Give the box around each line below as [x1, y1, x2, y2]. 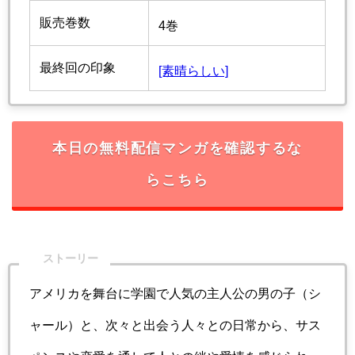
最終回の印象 [40, 60, 116, 74]
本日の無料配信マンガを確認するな [52, 140, 303, 157]
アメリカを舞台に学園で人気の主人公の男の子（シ [29, 287, 321, 301]
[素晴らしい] [158, 63, 228, 78]
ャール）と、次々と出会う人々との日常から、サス [29, 319, 321, 333]
